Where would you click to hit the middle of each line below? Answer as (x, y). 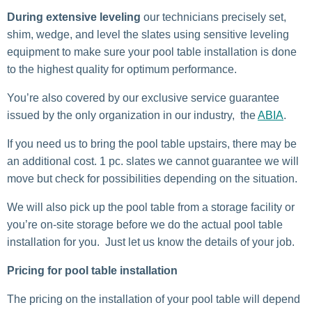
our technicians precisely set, (213, 17)
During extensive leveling (74, 17)
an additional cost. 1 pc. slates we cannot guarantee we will (153, 162)
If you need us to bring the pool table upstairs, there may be (152, 144)
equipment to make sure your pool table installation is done (152, 52)
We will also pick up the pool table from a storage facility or (151, 208)
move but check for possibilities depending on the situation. (152, 179)
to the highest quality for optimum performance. (122, 70)
